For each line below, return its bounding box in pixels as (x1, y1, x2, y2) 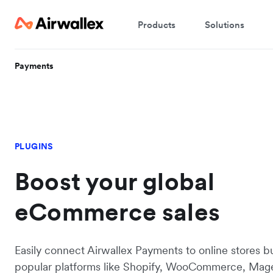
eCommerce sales (15, 197, 221, 227)
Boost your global (15, 166, 215, 197)
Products (138, 18, 175, 30)
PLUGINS (15, 141, 54, 152)
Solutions (205, 18, 244, 30)
